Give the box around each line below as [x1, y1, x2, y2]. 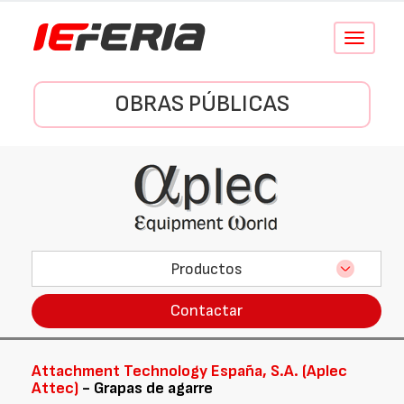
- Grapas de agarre [78, 379, 213, 398]
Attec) [32, 379, 78, 398]
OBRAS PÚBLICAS [115, 90, 289, 118]
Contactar [170, 301, 243, 320]
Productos [170, 259, 243, 279]
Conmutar [353, 32, 402, 45]
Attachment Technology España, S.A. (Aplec [32, 362, 347, 381]
